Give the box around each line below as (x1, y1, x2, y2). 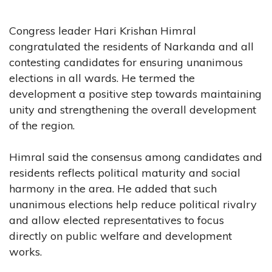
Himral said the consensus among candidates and (9, 149, 262, 164)
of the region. (9, 118, 75, 132)
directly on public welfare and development (9, 228, 232, 243)
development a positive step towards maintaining (9, 86, 262, 101)
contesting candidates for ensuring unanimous (9, 55, 243, 69)
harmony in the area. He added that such (9, 181, 217, 195)
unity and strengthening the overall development (9, 102, 256, 117)
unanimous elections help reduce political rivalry (9, 197, 257, 211)
